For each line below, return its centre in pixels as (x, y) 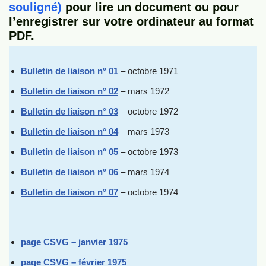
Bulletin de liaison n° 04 (69, 132)
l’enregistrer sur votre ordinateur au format (131, 21)
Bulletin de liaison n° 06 (69, 172)
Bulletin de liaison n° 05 (69, 152)
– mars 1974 (144, 172)
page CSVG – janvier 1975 (74, 242)
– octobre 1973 (148, 152)
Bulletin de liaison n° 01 (69, 71)
